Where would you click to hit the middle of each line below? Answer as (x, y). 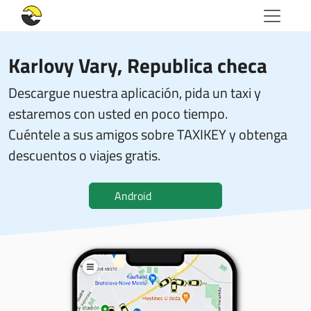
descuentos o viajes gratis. (84, 155)
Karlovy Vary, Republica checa (138, 65)
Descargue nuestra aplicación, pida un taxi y (135, 93)
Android (133, 196)
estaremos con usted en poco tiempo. (118, 114)
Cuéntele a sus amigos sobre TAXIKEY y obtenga (148, 134)
